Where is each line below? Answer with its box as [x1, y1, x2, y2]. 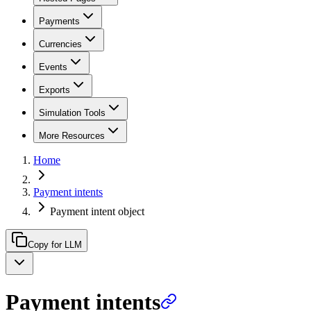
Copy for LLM [28, 239, 82, 250]
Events [39, 62, 67, 72]
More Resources [39, 131, 105, 141]
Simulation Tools [39, 108, 106, 118]
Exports [39, 85, 70, 95]
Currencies [39, 39, 82, 49]
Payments [39, 16, 80, 26]
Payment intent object [50, 205, 144, 217]
